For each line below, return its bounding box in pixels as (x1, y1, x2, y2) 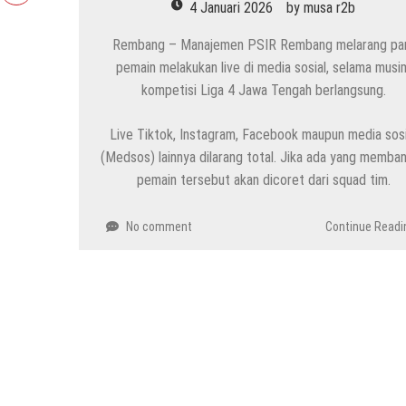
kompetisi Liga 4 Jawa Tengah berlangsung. (140, 82, 386, 100)
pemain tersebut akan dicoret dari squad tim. (136, 171, 391, 189)
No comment (126, 219, 192, 235)
